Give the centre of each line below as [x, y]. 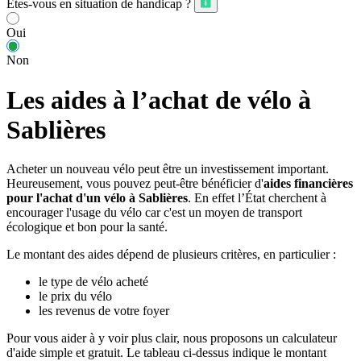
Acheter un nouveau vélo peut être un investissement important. [168, 169]
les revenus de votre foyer [104, 311]
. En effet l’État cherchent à [257, 198]
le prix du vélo [75, 297]
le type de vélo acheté [93, 282]
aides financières [308, 184]
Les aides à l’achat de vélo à [159, 100]
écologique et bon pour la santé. [87, 227]
